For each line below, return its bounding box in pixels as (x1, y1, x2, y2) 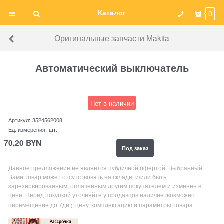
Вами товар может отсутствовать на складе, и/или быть (8, 173, 167, 181)
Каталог (98, 7, 126, 17)
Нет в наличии (90, 98, 134, 108)
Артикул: (8, 116, 31, 124)
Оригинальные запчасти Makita (54, 32, 169, 43)
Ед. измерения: (8, 125, 47, 134)
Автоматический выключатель (35, 60, 189, 75)
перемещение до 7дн (8, 201, 70, 209)
